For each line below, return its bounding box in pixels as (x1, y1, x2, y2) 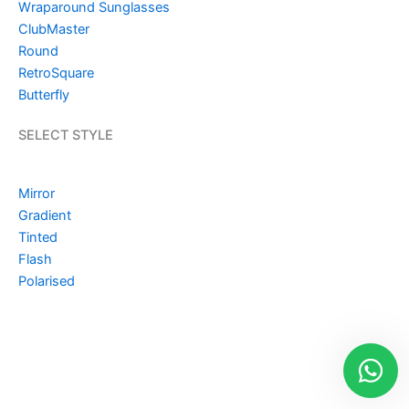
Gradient (18, 207, 71, 224)
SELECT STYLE (18, 127, 113, 143)
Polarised (18, 273, 75, 289)
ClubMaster (18, 21, 89, 37)
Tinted (18, 229, 58, 246)
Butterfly (18, 87, 69, 103)
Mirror (18, 185, 55, 202)
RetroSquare (18, 65, 94, 81)
